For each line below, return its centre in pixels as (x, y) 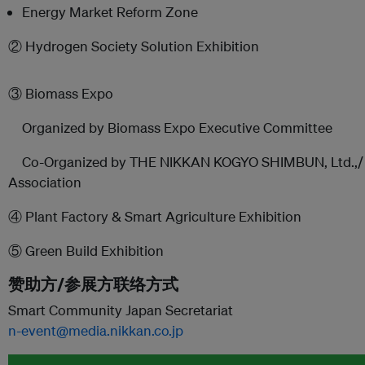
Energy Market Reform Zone (110, 12)
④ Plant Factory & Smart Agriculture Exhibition (155, 216)
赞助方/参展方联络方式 (93, 284)
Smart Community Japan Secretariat (121, 310)
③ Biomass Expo (61, 93)
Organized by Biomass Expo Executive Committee (170, 128)
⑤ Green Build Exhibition (86, 251)
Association (45, 182)
